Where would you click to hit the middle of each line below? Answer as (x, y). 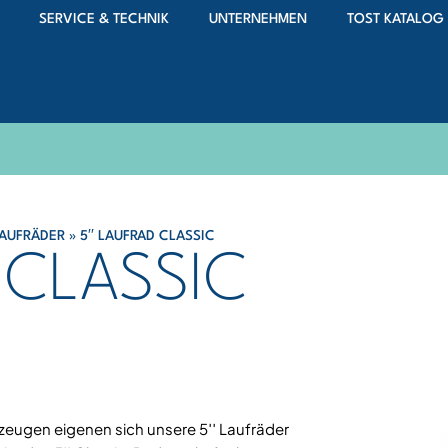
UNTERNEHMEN (258, 19)
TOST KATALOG (395, 19)
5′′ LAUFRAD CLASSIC (147, 236)
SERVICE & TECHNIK (104, 19)
